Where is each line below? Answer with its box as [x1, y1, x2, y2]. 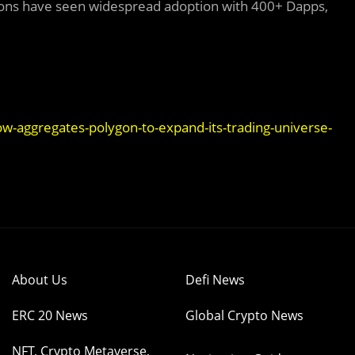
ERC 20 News [12, 307, 88, 325]
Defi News [185, 271, 245, 289]
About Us [12, 271, 67, 289]
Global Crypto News [185, 307, 303, 325]
